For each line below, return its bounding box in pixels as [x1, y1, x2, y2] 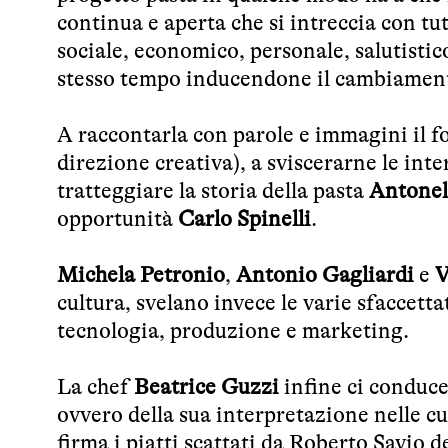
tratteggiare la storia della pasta [57, 177, 369, 203]
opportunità [57, 205, 178, 231]
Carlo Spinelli [178, 205, 311, 231]
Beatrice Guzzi [134, 373, 279, 399]
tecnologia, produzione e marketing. [57, 317, 409, 343]
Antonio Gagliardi [236, 261, 414, 287]
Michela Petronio [57, 261, 225, 287]
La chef [57, 373, 134, 399]
